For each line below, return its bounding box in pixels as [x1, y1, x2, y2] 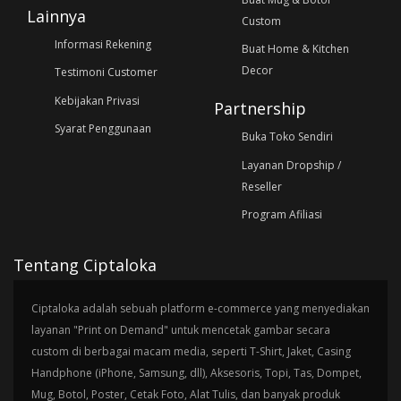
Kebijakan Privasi [54, 92, 140, 108]
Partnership [214, 97, 306, 119]
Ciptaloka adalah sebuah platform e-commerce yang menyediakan [31, 301, 370, 317]
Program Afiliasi [241, 206, 322, 222]
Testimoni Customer [54, 64, 158, 81]
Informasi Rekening [54, 37, 151, 53]
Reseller [241, 178, 282, 194]
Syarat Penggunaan [54, 120, 151, 136]
